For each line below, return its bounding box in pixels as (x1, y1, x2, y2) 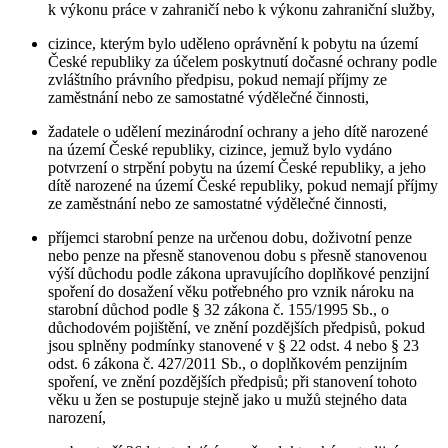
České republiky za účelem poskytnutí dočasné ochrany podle (48, 52, 437, 70)
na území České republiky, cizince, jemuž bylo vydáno (48, 140, 392, 158)
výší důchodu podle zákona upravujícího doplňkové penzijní (48, 264, 429, 282)
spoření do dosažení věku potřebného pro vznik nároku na (48, 282, 414, 300)
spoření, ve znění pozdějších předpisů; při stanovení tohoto (48, 372, 417, 390)
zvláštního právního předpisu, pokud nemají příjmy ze (48, 70, 387, 88)
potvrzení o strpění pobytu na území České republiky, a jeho (48, 158, 426, 176)
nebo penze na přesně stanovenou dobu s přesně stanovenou (48, 246, 427, 264)
